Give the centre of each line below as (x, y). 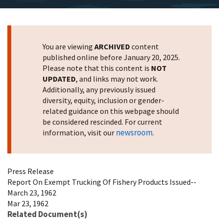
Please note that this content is (97, 68)
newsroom (134, 132)
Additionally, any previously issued (99, 89)
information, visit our (79, 132)
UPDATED (59, 79)
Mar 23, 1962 (28, 203)
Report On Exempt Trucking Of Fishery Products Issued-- (102, 182)
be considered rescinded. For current (102, 122)
